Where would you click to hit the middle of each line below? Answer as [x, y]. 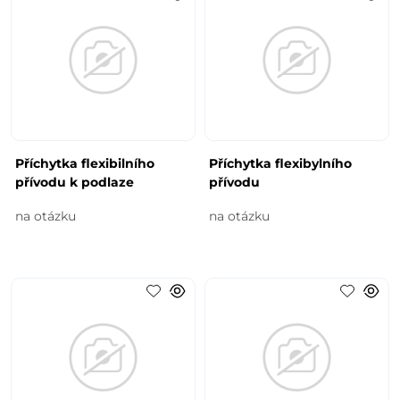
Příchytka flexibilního [85, 163]
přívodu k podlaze [75, 182]
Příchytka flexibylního [280, 163]
